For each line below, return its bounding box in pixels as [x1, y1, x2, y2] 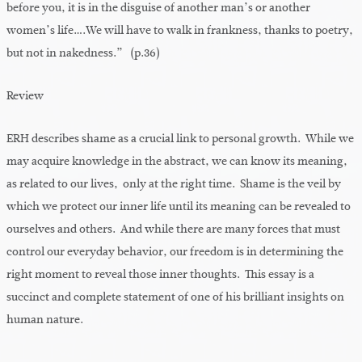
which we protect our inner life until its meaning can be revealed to [6, 198, 351, 216]
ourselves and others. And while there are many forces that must [6, 221, 340, 238]
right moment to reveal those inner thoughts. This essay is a [6, 266, 314, 284]
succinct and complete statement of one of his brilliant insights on [6, 288, 344, 306]
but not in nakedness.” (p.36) [6, 44, 160, 62]
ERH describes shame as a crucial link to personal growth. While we [6, 130, 354, 148]
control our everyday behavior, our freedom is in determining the [6, 243, 343, 261]
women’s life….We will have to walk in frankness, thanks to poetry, [6, 22, 353, 40]
